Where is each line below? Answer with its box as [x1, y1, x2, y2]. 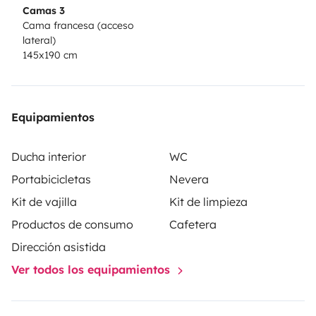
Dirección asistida [11, 240, 106, 255]
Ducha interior [11, 150, 86, 164]
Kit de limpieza [169, 195, 248, 209]
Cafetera [169, 217, 217, 232]
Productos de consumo [11, 217, 133, 232]
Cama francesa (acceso [23, 19, 134, 32]
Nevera [169, 172, 209, 187]
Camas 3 [23, 4, 65, 18]
